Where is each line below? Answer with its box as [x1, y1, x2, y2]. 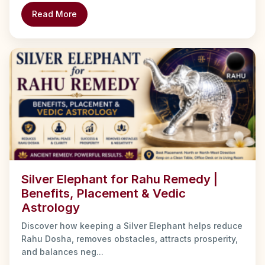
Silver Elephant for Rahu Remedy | [21, 171, 218, 186]
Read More [32, 8, 77, 19]
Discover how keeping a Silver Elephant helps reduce [21, 220, 243, 231]
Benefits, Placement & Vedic [21, 185, 186, 201]
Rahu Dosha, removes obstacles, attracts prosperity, [21, 233, 238, 244]
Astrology [21, 199, 80, 215]
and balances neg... [21, 246, 104, 257]
